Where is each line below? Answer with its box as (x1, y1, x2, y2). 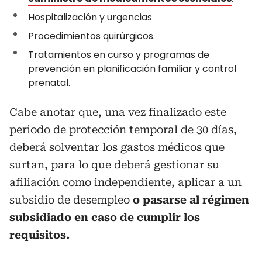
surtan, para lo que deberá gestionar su (9, 158, 219, 171)
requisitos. (9, 229, 70, 241)
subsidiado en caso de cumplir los (9, 211, 200, 223)
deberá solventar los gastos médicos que (9, 141, 225, 153)
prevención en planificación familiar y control (28, 62, 236, 75)
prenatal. (28, 76, 70, 89)
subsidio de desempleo (9, 194, 133, 206)
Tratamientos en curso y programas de (28, 48, 209, 61)
